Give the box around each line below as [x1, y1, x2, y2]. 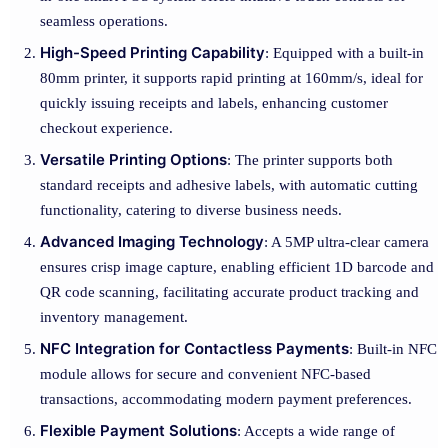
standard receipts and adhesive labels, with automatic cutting [40, 177, 418, 193]
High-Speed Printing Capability [40, 43, 265, 62]
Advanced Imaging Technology [40, 232, 264, 251]
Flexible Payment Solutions [40, 421, 237, 440]
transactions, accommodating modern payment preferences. [40, 391, 412, 407]
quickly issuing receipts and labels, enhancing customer [40, 95, 388, 111]
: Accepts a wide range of [237, 423, 395, 439]
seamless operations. [40, 13, 168, 29]
